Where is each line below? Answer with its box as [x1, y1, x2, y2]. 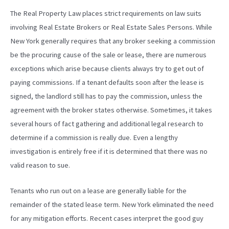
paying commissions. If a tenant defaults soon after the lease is [10, 78, 204, 87]
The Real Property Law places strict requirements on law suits [10, 9, 201, 18]
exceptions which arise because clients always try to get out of [10, 64, 204, 73]
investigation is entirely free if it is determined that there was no [10, 147, 208, 156]
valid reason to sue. [10, 161, 70, 170]
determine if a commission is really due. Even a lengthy [10, 133, 178, 142]
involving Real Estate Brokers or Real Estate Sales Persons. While [10, 22, 212, 32]
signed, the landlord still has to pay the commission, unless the [10, 91, 202, 101]
